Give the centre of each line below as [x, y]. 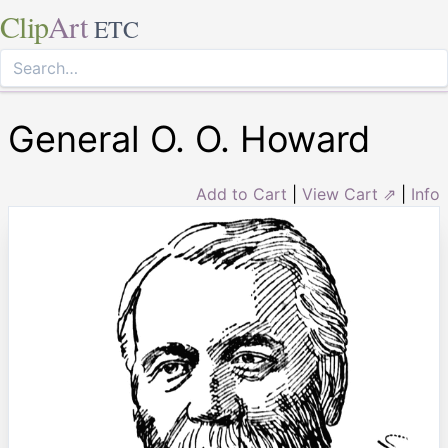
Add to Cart [241, 194]
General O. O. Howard [189, 139]
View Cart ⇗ [349, 194]
